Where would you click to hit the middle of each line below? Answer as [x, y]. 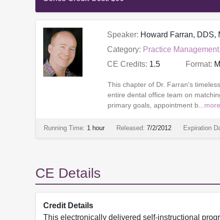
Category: [124, 50]
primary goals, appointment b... [156, 105]
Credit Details [68, 206]
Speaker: [123, 35]
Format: [199, 64]
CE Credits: [127, 64]
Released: [131, 128]
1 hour [96, 128]
